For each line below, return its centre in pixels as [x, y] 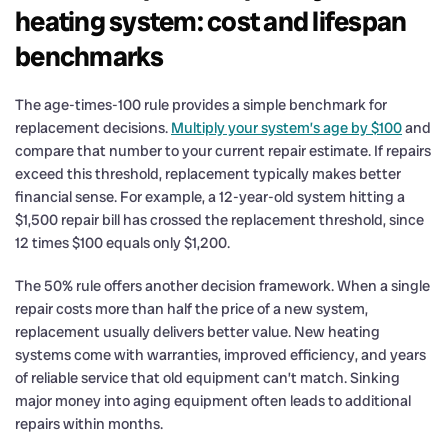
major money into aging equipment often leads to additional [213, 400]
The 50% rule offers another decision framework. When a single [222, 285]
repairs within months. [89, 423]
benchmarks [89, 56]
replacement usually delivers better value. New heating [197, 331]
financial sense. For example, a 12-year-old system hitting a [210, 196]
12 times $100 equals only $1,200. [122, 242]
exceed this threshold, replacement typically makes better [208, 173]
